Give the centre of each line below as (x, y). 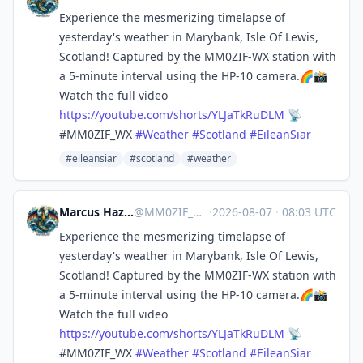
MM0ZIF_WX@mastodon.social (169, 212)
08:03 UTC (307, 212)
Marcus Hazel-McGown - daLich (129, 212)
